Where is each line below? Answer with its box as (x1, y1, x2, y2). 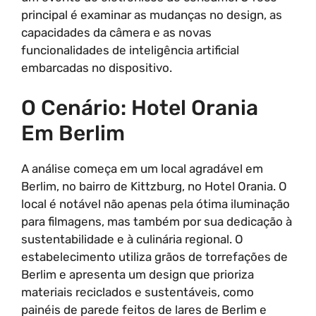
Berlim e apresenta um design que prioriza (21, 267, 254, 281)
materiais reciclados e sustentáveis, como (21, 284, 254, 299)
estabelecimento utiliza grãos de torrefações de (21, 249, 288, 264)
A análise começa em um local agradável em (21, 161, 263, 176)
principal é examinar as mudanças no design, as (21, 8, 282, 22)
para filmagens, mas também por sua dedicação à (21, 214, 292, 229)
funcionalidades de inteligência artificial (21, 43, 239, 57)
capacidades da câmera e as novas (21, 25, 212, 39)
